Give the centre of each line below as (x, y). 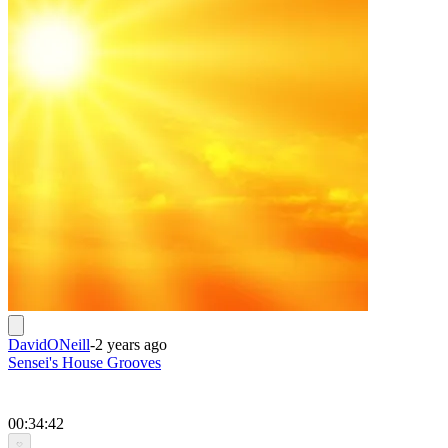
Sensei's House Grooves (84, 362)
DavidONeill (49, 344)
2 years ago (131, 344)
